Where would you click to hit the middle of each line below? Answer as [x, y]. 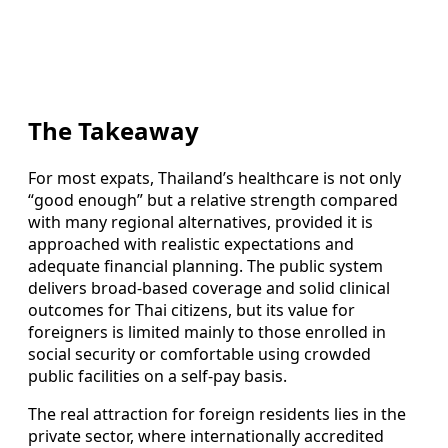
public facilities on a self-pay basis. [157, 375]
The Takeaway [113, 130]
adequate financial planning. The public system [205, 265]
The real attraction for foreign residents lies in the [217, 413]
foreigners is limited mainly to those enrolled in [207, 331]
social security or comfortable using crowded [199, 353]
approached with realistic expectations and [191, 243]
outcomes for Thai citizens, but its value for [191, 309]
